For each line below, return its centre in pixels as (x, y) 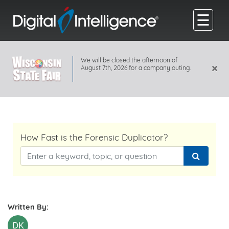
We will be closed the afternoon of (129, 60)
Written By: (28, 207)
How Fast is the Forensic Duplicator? (94, 137)
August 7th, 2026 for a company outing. (136, 68)
